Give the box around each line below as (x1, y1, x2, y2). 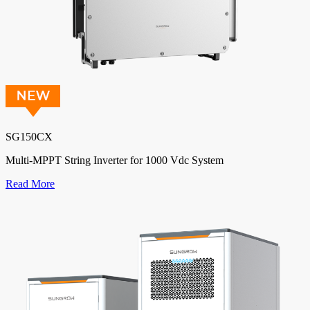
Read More (6, 177, 55, 190)
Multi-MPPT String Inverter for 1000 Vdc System (6, 154, 224, 166)
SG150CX (6, 130, 53, 143)
